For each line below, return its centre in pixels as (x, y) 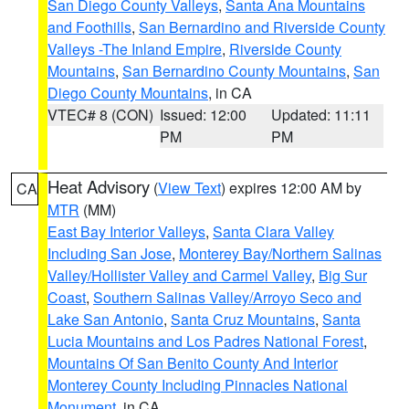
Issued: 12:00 (203, 115)
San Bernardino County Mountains (234, 71)
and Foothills (89, 27)
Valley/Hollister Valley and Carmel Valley (179, 275)
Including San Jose (110, 253)
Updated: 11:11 (321, 115)
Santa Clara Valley (273, 231)
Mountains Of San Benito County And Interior (193, 363)
